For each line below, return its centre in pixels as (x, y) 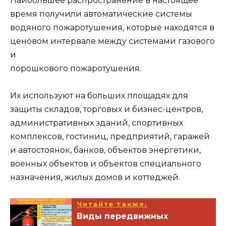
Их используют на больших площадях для (99, 96)
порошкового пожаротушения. (76, 69)
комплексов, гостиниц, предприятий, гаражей (110, 137)
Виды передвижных (123, 216)
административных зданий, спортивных (97, 123)
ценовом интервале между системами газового (112, 41)
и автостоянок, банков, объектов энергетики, (105, 150)
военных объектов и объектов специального (106, 164)
